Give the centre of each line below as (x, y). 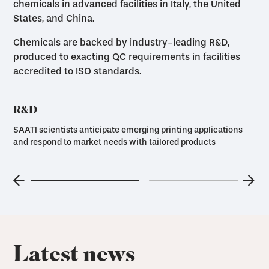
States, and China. (54, 19)
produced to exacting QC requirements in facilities (127, 57)
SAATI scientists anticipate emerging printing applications (128, 130)
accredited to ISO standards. (77, 71)
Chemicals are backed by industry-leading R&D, (122, 43)
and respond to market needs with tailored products (115, 142)
